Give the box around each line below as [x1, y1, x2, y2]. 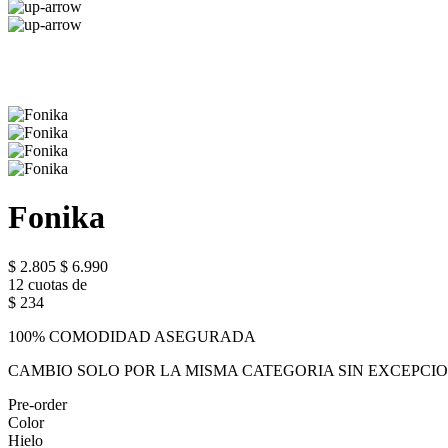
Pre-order [8, 395, 67, 413]
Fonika [8, 199, 105, 236]
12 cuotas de [8, 275, 87, 293]
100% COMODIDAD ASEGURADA [8, 327, 256, 345]
